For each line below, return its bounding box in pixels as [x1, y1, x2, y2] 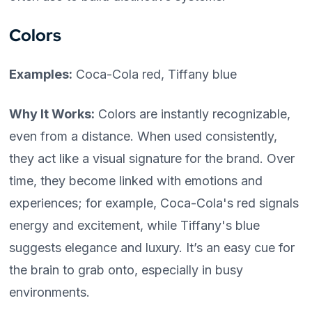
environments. [9, 285, 91, 299]
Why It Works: [9, 107, 95, 121]
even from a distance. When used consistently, [9, 129, 278, 143]
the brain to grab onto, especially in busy [9, 263, 244, 277]
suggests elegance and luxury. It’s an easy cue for [9, 240, 295, 255]
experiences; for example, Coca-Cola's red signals [9, 196, 299, 210]
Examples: [9, 67, 73, 81]
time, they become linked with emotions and [9, 173, 263, 188]
